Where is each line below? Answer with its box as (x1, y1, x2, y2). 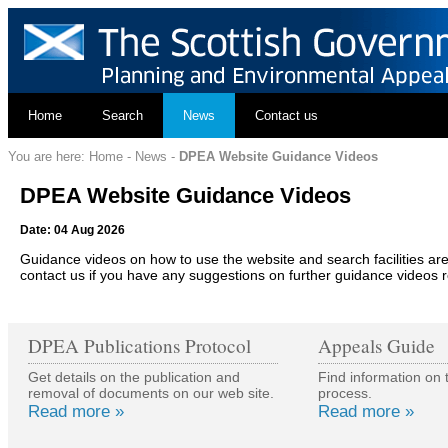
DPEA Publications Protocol (28, 333, 251, 359)
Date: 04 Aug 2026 (20, 223, 125, 238)
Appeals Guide (318, 333, 435, 359)
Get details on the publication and (28, 369, 240, 386)
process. (318, 385, 372, 402)
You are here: (8, 148, 89, 164)
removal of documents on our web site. (28, 385, 274, 402)
